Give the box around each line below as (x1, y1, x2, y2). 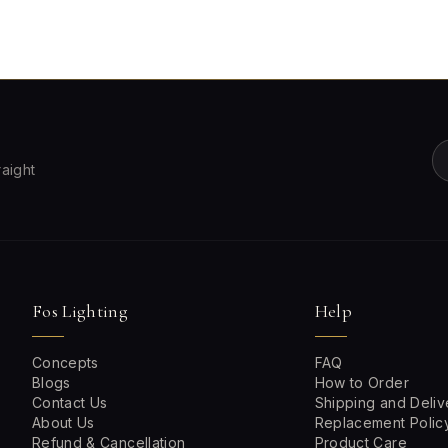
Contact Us (32, 394, 108, 411)
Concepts (32, 354, 99, 371)
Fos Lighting (32, 300, 129, 322)
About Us (32, 414, 95, 431)
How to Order (314, 374, 409, 391)
